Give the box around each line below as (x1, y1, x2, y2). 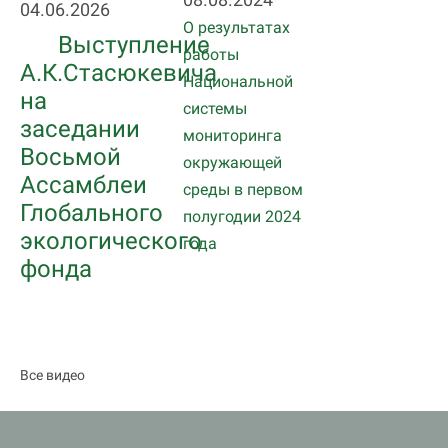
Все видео (20, 367, 85, 384)
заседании (20, 115, 140, 144)
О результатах (183, 17, 291, 37)
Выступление (57, 31, 210, 60)
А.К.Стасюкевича (20, 59, 217, 88)
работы (183, 44, 240, 64)
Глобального (20, 199, 163, 228)
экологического (20, 227, 202, 256)
